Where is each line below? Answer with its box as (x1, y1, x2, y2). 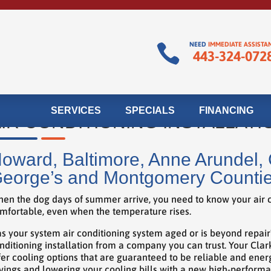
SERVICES (51, 105, 101, 116)
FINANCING (199, 105, 253, 116)
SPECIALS (125, 105, 175, 116)
